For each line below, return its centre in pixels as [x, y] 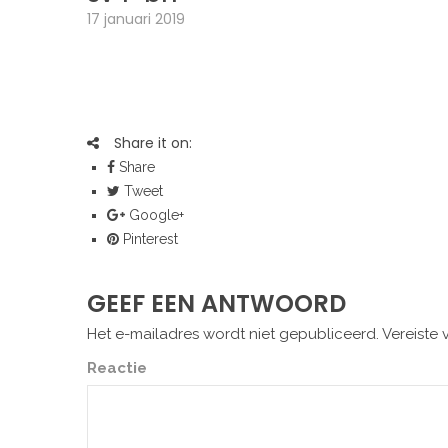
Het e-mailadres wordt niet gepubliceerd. [233, 334]
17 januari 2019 [136, 19]
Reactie [117, 368]
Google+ [154, 215]
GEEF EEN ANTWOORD [216, 303]
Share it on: [153, 143]
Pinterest [148, 239]
